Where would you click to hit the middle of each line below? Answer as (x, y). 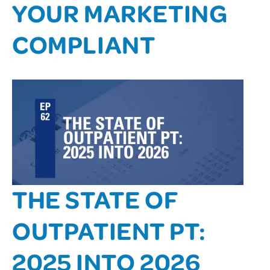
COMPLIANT (84, 43)
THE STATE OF (95, 198)
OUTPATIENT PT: (109, 230)
